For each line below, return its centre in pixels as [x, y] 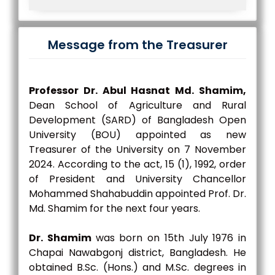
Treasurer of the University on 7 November [137, 149]
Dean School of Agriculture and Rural [137, 105]
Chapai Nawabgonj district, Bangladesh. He [137, 253]
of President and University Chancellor [137, 179]
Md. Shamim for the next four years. [114, 208]
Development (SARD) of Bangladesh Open [137, 120]
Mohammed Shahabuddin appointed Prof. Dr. [137, 194]
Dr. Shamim [62, 238]
